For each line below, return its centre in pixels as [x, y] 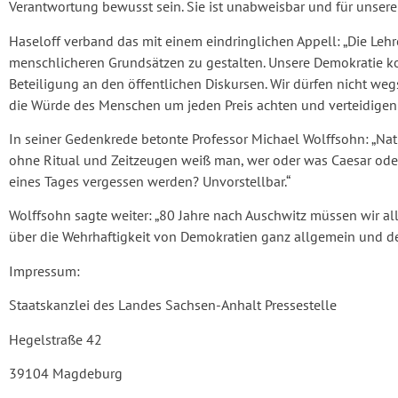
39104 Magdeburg [66, 373]
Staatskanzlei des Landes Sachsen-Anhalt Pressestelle [173, 305]
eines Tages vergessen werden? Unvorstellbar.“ [150, 181]
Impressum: [44, 271]
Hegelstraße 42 [56, 339]
